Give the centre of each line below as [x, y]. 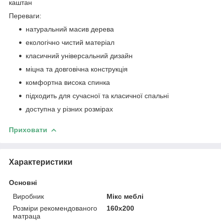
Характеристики [41, 162]
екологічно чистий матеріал [70, 42]
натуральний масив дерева [70, 29]
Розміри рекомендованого [55, 208]
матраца [27, 216]
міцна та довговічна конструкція [77, 69]
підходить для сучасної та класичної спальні [97, 95]
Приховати [28, 129]
